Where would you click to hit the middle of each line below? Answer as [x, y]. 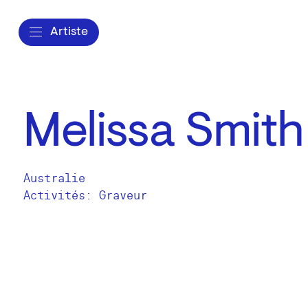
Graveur [123, 196]
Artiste [69, 32]
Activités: [61, 196]
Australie [54, 178]
